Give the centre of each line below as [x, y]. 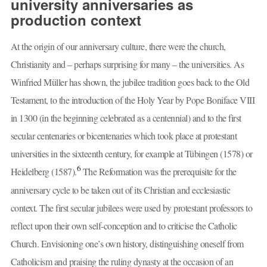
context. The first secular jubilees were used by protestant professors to [131, 208]
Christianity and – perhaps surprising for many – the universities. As [127, 64]
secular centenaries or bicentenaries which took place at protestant [123, 136]
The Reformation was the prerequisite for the [159, 172]
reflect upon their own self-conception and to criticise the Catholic [124, 226]
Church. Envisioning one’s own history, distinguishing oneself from [127, 244]
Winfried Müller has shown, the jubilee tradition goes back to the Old [130, 82]
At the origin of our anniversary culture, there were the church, [118, 46]
